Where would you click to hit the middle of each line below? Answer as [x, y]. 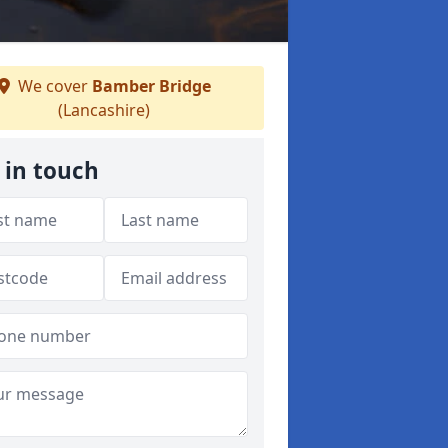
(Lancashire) [104, 110]
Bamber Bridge [151, 86]
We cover [52, 86]
